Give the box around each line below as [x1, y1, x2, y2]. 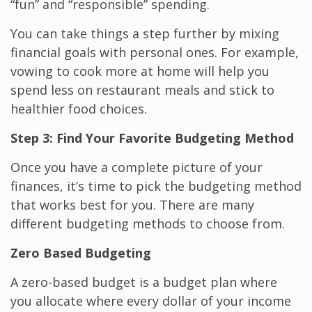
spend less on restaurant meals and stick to [10, 81, 274, 99]
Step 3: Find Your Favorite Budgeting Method [10, 130, 294, 147]
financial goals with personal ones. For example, [10, 44, 299, 61]
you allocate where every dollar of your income [10, 292, 291, 310]
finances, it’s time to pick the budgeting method [10, 178, 302, 195]
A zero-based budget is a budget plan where [10, 274, 277, 291]
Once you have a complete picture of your [10, 159, 263, 176]
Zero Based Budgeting [10, 244, 151, 262]
